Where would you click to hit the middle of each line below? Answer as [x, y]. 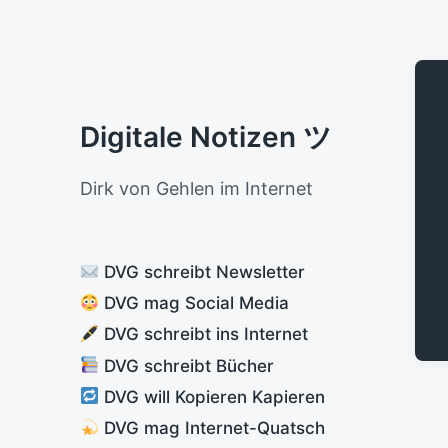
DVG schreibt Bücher [187, 365]
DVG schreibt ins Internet [204, 334]
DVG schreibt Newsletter [202, 272]
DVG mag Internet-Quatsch [212, 427]
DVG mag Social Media [194, 303]
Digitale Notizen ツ [206, 137]
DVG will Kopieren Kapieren [212, 396]
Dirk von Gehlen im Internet [196, 188]
